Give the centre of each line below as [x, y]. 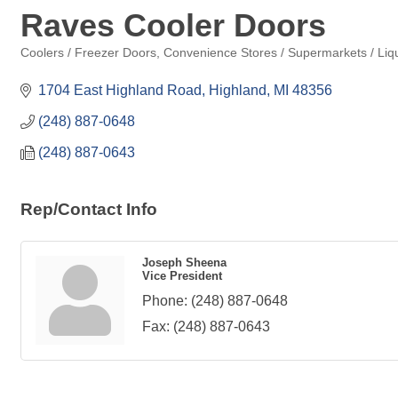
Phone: [165, 301]
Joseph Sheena [184, 263]
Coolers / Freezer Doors [88, 53]
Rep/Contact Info [89, 209]
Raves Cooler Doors [173, 25]
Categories [49, 65]
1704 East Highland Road [120, 90]
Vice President [182, 276]
